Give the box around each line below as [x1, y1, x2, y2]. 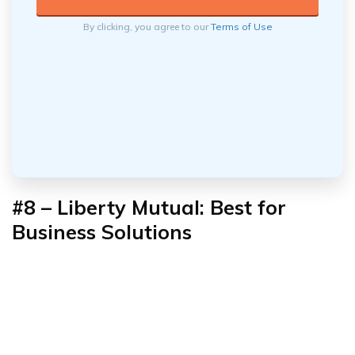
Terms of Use [210, 20, 273, 32]
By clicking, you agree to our [82, 20, 211, 32]
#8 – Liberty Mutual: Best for [12, 194, 286, 219]
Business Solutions [12, 219, 192, 244]
